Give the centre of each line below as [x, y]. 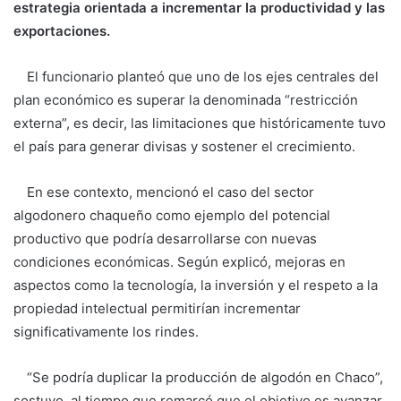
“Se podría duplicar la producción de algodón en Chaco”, [198, 377]
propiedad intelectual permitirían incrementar [157, 308]
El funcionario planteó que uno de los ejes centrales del [196, 76]
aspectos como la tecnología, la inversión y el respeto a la [196, 285]
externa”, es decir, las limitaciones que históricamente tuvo [200, 123]
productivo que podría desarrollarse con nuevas [165, 238]
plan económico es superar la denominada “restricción [186, 99]
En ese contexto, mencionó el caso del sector [164, 192]
